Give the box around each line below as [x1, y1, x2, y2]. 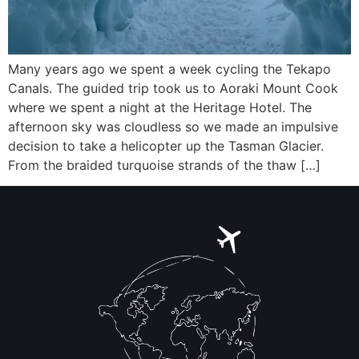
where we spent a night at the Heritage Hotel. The [8, 99, 312, 115]
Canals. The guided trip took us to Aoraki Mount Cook [8, 80, 338, 96]
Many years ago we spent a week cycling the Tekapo [8, 61, 331, 77]
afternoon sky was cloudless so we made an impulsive [8, 119, 338, 135]
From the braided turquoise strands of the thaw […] [8, 157, 321, 173]
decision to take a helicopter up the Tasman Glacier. [8, 138, 324, 154]
